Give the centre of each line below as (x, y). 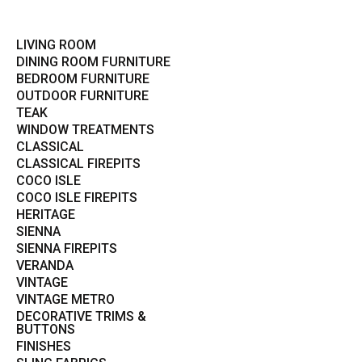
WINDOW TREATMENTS (85, 129)
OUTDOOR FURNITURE (82, 95)
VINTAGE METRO (65, 299)
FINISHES (44, 346)
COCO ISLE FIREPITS (77, 197)
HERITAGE (46, 214)
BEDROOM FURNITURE (83, 78)
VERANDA (45, 265)
